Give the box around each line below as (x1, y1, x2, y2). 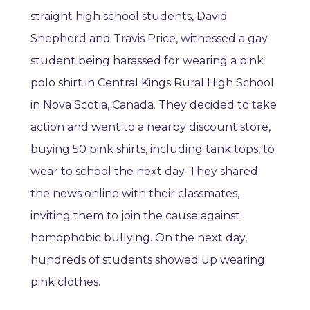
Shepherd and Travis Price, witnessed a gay (30, 32, 268, 46)
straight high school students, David (30, 10, 228, 24)
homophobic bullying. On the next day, (30, 231, 247, 245)
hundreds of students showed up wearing (30, 253, 265, 267)
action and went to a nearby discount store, (30, 120, 271, 134)
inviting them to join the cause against (30, 209, 240, 223)
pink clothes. (30, 275, 100, 289)
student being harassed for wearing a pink (30, 54, 264, 68)
